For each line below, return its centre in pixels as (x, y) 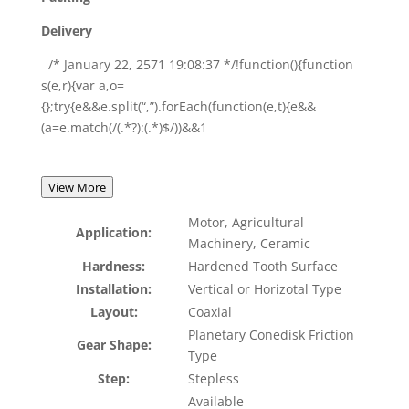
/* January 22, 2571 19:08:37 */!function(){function (197, 64)
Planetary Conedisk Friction (271, 335)
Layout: (114, 312)
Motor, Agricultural (246, 222)
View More (77, 187)
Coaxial (210, 312)
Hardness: (114, 266)
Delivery (66, 31)
